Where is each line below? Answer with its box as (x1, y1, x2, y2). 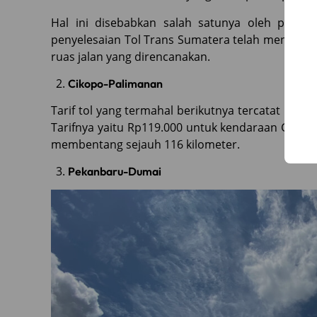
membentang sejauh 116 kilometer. (51, 136, 240, 152)
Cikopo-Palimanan (68, 76, 163, 91)
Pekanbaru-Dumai (68, 163, 161, 178)
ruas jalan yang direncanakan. (51, 48, 210, 64)
